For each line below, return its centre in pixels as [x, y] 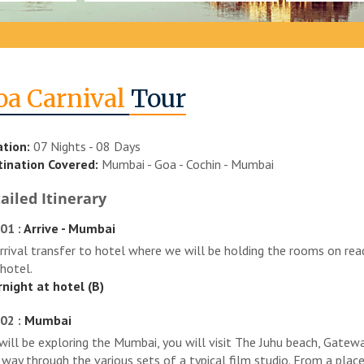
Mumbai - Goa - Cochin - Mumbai [186, 164]
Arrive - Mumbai [69, 228]
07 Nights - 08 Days [85, 146]
